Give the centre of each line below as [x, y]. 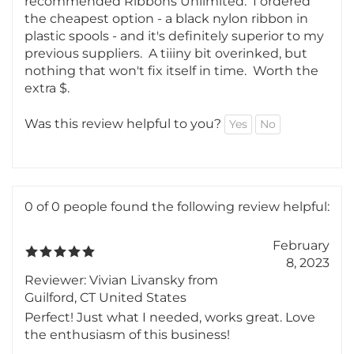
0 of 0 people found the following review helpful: [177, 250]
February [301, 289]
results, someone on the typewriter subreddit [168, 27]
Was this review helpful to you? [124, 167]
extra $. [47, 132]
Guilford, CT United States [105, 341]
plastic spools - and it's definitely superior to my [174, 79]
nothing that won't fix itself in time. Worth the [171, 114]
